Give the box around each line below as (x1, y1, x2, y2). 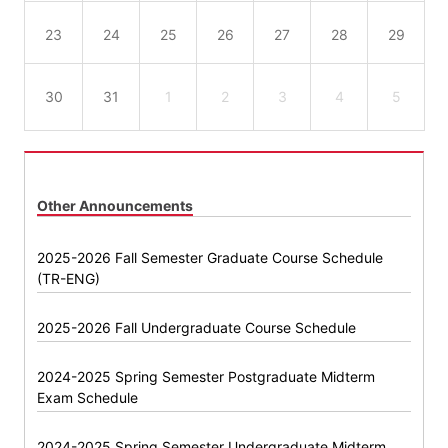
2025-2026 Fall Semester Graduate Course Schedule (37, 249, 383, 267)
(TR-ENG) (37, 270, 100, 288)
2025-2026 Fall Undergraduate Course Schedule (37, 319, 356, 337)
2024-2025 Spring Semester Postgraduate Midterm (37, 368, 375, 386)
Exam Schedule (37, 389, 138, 407)
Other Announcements (37, 197, 193, 215)
